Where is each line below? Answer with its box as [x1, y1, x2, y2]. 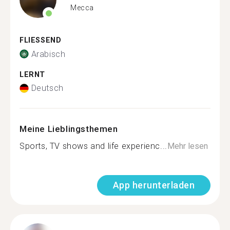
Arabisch [31, 49, 66, 59]
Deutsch [31, 83, 64, 93]
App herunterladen [112, 180, 195, 190]
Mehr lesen [167, 141, 208, 151]
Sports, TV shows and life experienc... [20, 141, 167, 151]
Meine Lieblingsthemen [20, 124, 118, 134]
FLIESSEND [20, 36, 56, 45]
